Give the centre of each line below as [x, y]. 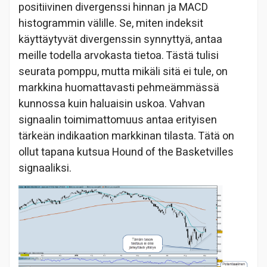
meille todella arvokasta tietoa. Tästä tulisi [119, 56]
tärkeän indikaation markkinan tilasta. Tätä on [126, 136]
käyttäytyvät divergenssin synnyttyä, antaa [120, 40]
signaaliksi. [45, 169]
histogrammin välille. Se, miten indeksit [111, 24]
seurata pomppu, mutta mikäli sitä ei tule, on [123, 72]
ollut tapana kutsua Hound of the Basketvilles [126, 153]
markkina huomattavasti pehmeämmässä [119, 88]
